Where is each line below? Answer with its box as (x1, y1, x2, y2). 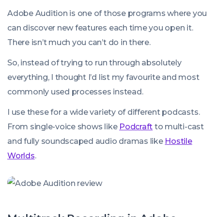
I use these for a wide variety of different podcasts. (7, 108, 200, 117)
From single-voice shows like (7, 122, 120, 131)
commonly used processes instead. (7, 87, 143, 96)
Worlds (7, 151, 35, 160)
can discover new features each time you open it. (7, 23, 193, 32)
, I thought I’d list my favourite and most (47, 73, 200, 82)
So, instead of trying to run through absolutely (7, 58, 182, 67)
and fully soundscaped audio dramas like (7, 137, 165, 146)
